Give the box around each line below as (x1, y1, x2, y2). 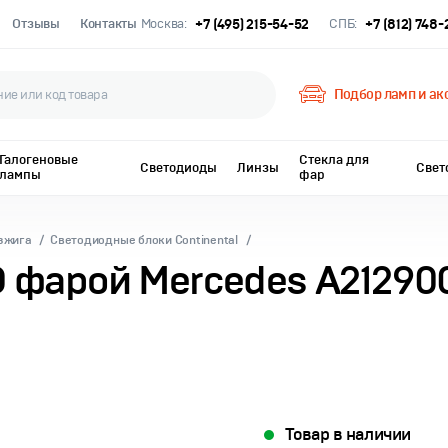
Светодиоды (140, 159, 218, 176)
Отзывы (12, 15, 60, 32)
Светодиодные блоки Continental (50, 233, 238, 248)
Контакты (79, 15, 137, 32)
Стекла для (299, 152, 370, 168)
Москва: (140, 15, 187, 32)
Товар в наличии (285, 424, 411, 445)
